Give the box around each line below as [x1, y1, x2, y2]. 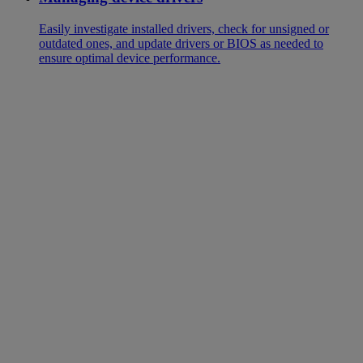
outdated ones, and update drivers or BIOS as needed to [39, 36, 323, 50]
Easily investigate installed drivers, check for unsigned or [39, 21, 329, 36]
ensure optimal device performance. [39, 50, 220, 65]
